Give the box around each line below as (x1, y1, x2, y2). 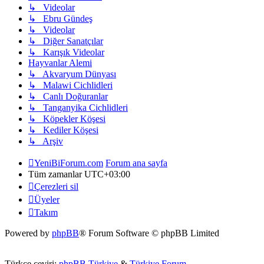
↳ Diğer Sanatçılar (28, 36, 103, 47)
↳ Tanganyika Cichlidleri (28, 103, 128, 113)
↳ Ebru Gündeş (28, 14, 93, 24)
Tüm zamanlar (28, 169, 84, 180)
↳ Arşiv (28, 136, 63, 147)
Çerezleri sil (34, 181, 78, 192)
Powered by (5, 228, 52, 239)
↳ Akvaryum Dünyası (28, 69, 116, 80)
